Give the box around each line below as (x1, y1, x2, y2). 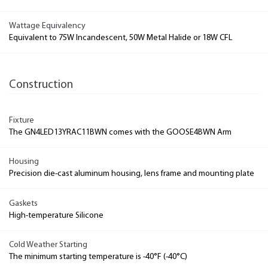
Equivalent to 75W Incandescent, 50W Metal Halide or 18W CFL (9, 33, 232, 42)
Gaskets (9, 199, 38, 208)
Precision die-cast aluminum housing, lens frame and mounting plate (9, 169, 254, 178)
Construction (9, 79, 73, 92)
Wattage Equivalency (9, 22, 86, 31)
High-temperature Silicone (9, 211, 103, 220)
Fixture (9, 115, 34, 125)
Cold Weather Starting (9, 240, 87, 249)
